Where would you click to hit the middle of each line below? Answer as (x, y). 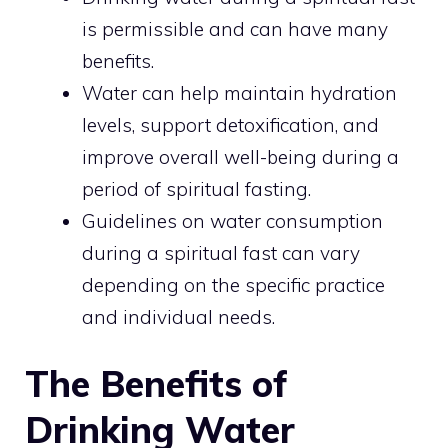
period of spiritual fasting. (196, 188)
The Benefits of (156, 384)
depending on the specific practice (233, 284)
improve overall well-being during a (240, 156)
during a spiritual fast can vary (221, 252)
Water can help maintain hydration (239, 92)
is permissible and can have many (235, 28)
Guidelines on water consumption (232, 220)
